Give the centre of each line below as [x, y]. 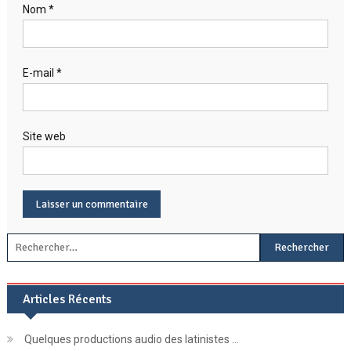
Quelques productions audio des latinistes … [131, 339]
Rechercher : [290, 242]
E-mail [39, 72]
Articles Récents [67, 299]
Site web [44, 136]
